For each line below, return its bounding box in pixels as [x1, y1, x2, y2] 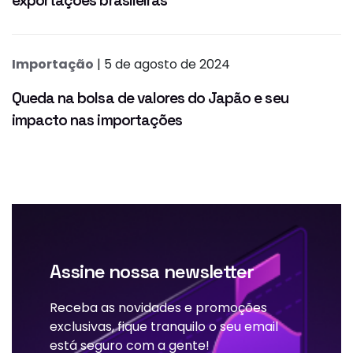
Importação [12, 55, 94, 74]
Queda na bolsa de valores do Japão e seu [12, 88, 288, 109]
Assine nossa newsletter [50, 259, 254, 284]
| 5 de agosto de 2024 [94, 55, 230, 74]
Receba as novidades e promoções [50, 299, 267, 318]
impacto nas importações [12, 110, 182, 131]
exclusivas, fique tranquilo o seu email [50, 318, 278, 336]
